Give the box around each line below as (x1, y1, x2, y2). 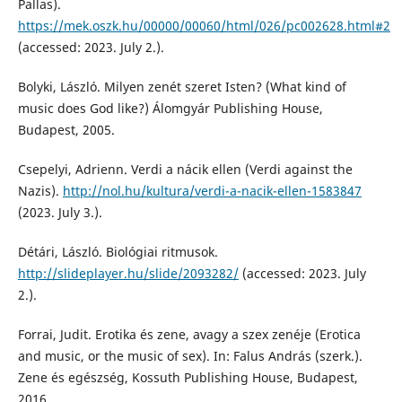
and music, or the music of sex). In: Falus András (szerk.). (17, 347, 363, 365)
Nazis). (17, 182, 63, 200)
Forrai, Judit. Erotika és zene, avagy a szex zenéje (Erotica (17, 326, 361, 344)
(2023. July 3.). (17, 204, 102, 222)
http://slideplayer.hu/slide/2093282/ (17, 265, 239, 283)
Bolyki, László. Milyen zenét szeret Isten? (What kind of (17, 78, 346, 96)
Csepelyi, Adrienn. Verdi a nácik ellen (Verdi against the (17, 161, 353, 179)
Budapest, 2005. (17, 121, 115, 139)
